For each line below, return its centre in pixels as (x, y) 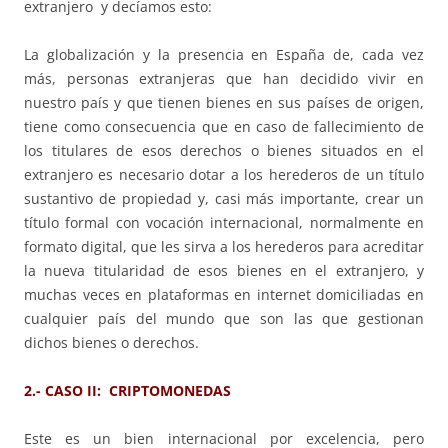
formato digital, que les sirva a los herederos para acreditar (224, 247)
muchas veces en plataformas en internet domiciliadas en (224, 295)
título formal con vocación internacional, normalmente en (224, 223)
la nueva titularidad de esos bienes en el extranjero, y (224, 271)
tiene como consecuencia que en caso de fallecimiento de (224, 127)
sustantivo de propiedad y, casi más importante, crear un (224, 199)
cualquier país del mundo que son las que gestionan (224, 319)
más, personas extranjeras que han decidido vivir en (224, 79)
